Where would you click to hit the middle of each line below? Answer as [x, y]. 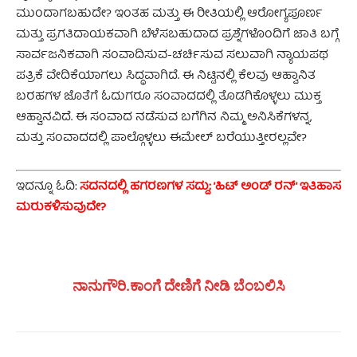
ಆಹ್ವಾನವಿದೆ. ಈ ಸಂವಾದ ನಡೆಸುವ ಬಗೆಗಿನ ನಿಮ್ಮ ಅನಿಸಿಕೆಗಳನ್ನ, [164, 118]
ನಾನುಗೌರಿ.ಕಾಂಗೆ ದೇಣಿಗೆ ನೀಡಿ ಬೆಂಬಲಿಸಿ [178, 286]
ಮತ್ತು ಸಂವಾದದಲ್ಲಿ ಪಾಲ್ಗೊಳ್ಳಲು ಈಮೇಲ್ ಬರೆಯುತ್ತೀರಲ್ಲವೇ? [161, 138]
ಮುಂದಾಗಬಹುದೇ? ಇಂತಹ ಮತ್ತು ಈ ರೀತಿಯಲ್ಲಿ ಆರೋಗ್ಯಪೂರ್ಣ [169, 14]
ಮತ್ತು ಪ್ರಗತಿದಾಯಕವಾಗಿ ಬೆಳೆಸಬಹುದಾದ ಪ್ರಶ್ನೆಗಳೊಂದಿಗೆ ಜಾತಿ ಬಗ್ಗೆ [177, 35]
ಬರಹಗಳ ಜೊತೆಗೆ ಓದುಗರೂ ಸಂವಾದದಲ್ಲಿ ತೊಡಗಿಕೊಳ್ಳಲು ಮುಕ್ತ [169, 97]
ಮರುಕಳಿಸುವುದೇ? [61, 208]
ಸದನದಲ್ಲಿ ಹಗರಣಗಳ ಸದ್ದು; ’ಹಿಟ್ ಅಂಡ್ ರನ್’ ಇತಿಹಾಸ [210, 188]
